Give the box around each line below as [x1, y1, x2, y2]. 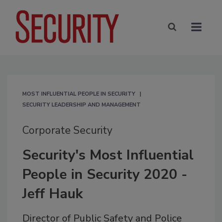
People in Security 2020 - [22, 165, 187, 184]
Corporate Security [22, 123, 112, 137]
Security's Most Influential [22, 145, 194, 165]
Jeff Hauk [22, 184, 83, 203]
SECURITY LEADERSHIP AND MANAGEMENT [22, 101, 141, 109]
